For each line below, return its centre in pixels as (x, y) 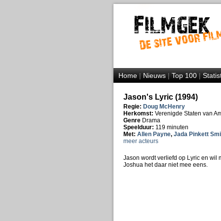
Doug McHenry (164, 107)
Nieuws (154, 75)
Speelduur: (139, 127)
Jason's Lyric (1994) (160, 97)
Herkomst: (139, 113)
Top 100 (184, 75)
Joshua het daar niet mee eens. (165, 165)
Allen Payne (154, 134)
